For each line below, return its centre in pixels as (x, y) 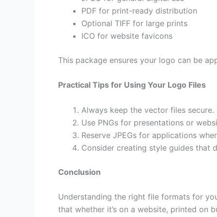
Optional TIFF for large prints (134, 23)
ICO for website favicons (127, 36)
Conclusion (79, 172)
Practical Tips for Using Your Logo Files (132, 85)
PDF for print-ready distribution (139, 10)
